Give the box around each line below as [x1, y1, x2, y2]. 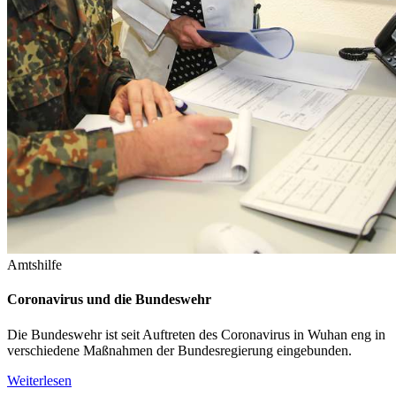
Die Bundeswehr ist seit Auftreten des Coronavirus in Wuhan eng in [7, 326, 385, 342]
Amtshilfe [7, 257, 62, 273]
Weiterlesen [7, 372, 72, 388]
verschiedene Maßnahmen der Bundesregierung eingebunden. [7, 342, 352, 358]
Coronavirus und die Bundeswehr [7, 292, 211, 308]
